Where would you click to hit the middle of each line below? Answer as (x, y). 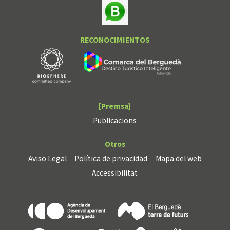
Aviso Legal (47, 159)
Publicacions (115, 121)
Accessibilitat (115, 173)
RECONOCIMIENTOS (115, 40)
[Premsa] (115, 106)
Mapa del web (179, 159)
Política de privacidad (111, 159)
